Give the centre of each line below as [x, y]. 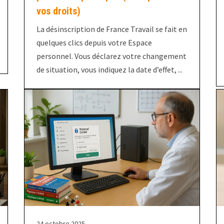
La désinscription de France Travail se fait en [111, 29]
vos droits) [58, 11]
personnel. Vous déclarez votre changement [111, 56]
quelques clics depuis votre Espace [94, 42]
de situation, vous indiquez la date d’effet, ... [109, 69]
